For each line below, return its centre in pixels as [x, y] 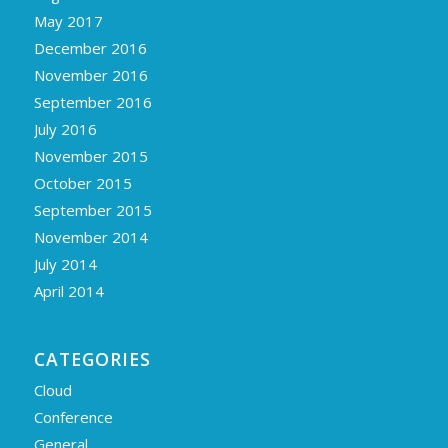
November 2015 [90, 156]
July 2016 [65, 129]
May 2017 [68, 21]
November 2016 [90, 75]
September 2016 [92, 102]
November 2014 [90, 237]
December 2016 [90, 48]
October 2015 [82, 183]
